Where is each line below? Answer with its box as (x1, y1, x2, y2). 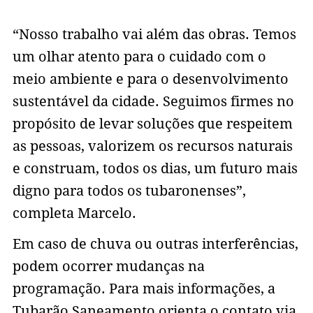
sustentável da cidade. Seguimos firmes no (12, 92, 294, 110)
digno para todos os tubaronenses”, (12, 182, 246, 199)
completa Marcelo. (12, 204, 136, 221)
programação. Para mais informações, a (12, 279, 275, 297)
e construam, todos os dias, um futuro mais (12, 159, 298, 177)
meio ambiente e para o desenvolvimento (12, 70, 289, 87)
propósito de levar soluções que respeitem (12, 115, 293, 132)
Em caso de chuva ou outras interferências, (12, 235, 298, 252)
